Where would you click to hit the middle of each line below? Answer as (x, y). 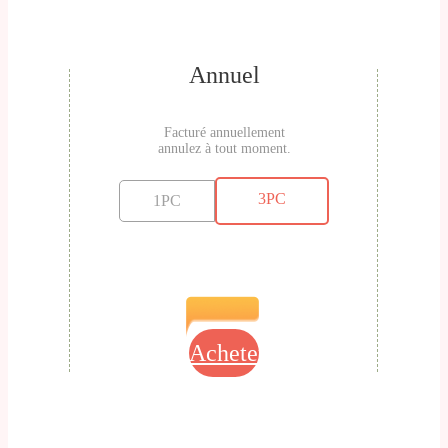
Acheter (228, 353)
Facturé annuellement (224, 133)
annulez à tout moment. (224, 149)
